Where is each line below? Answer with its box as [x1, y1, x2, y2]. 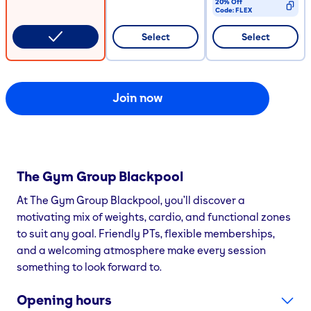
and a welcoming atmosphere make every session [17, 242, 266, 257]
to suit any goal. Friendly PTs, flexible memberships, [17, 226, 275, 240]
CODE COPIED [215, 23, 262, 32]
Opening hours [17, 291, 112, 308]
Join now [112, 90, 163, 105]
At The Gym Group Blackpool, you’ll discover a [17, 192, 245, 207]
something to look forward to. [17, 259, 162, 274]
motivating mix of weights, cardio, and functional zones [17, 209, 291, 224]
